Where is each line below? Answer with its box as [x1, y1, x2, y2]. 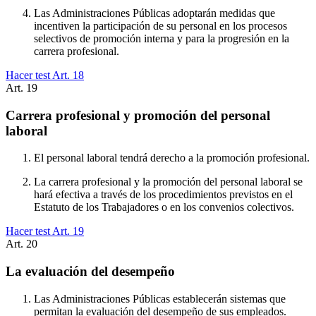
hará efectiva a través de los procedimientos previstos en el [34, 188, 293, 201]
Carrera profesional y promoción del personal [6, 107, 270, 123]
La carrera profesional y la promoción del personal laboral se [34, 176, 303, 188]
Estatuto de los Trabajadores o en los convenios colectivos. [34, 201, 294, 214]
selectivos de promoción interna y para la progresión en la [34, 32, 289, 45]
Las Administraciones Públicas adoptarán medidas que [34, 7, 275, 20]
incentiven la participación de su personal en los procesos [34, 20, 287, 32]
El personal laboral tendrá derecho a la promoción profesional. [34, 152, 310, 164]
